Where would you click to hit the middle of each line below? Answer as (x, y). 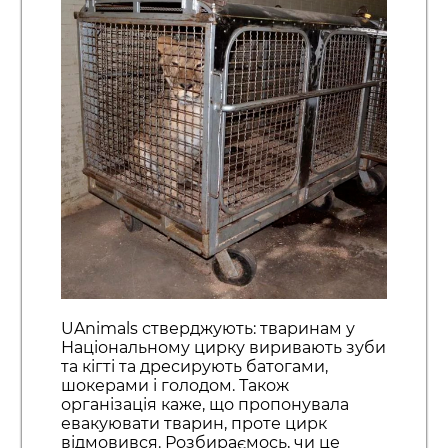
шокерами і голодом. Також (174, 386)
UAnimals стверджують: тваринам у (207, 329)
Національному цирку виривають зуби (223, 348)
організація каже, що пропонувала (204, 405)
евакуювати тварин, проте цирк (193, 424)
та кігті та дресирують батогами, (194, 367)
